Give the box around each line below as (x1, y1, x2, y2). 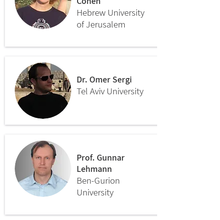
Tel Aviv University (77, 85, 143, 97)
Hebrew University (77, 6, 144, 18)
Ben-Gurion (77, 174, 120, 186)
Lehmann (77, 163, 112, 174)
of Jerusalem (77, 18, 125, 30)
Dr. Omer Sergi (77, 74, 132, 85)
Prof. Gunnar (77, 152, 125, 163)
